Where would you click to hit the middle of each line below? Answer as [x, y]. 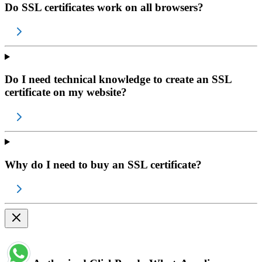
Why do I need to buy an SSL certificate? [103, 164]
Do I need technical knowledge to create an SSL [118, 80]
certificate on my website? [66, 92]
